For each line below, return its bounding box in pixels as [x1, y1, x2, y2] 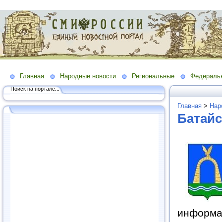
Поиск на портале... [10, 85, 59, 92]
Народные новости [60, 72, 116, 80]
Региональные [132, 72, 174, 80]
